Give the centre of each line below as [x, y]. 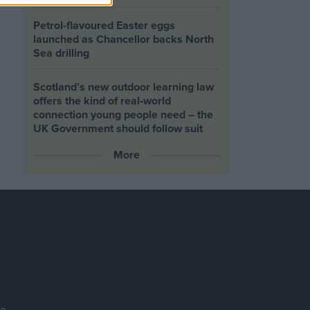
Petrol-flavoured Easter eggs [104, 25]
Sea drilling [62, 53]
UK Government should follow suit [118, 128]
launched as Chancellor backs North [124, 39]
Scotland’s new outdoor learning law [124, 87]
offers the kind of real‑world [102, 101]
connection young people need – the [124, 115]
